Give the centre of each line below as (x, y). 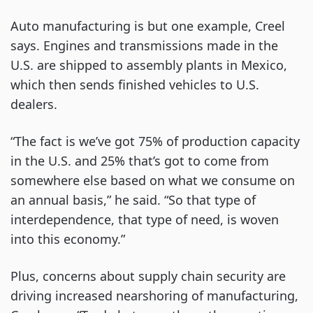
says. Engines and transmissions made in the (144, 46)
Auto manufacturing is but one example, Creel (148, 26)
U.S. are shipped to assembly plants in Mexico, (149, 65)
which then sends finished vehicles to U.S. (135, 85)
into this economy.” (68, 239)
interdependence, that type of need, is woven (145, 220)
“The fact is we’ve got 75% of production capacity (155, 141)
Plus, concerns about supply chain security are (148, 276)
